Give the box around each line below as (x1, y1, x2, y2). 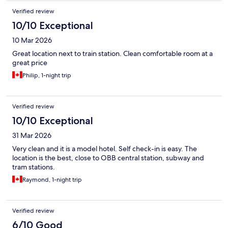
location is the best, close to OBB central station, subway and (12, 153, 204, 163)
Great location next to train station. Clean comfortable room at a (12, 49, 213, 59)
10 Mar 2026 (12, 36, 52, 45)
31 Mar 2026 (12, 131, 51, 140)
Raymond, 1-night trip (22, 176, 82, 184)
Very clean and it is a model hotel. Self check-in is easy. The (12, 144, 197, 154)
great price (12, 58, 47, 68)
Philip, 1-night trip (22, 71, 71, 80)
